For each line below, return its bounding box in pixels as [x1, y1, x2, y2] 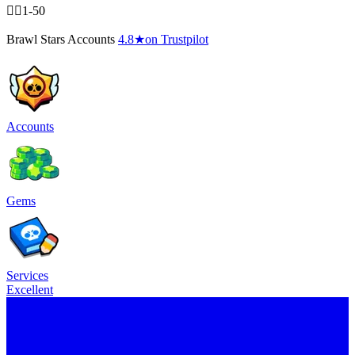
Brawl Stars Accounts [6, 32, 115, 47]
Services [6, 269, 48, 283]
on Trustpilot [145, 32, 208, 47]
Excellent [6, 283, 53, 297]
